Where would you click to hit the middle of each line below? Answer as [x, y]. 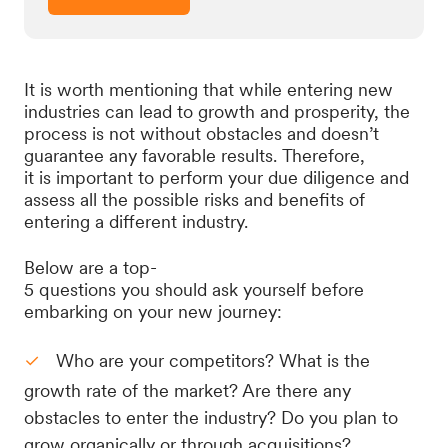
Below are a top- [90, 267]
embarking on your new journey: [155, 311]
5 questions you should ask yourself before [194, 289]
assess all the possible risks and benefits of [194, 199]
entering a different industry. [141, 221]
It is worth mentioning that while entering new [208, 89]
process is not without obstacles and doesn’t [201, 133]
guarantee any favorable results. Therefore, [194, 155]
